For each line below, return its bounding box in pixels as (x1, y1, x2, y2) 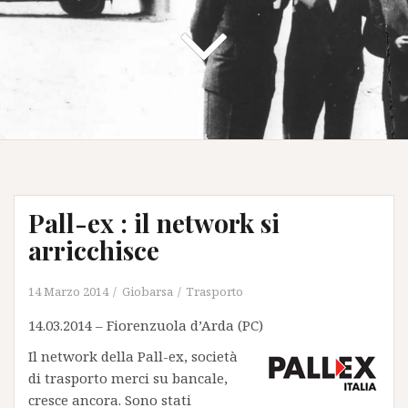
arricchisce (28, 233, 159, 267)
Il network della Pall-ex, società (28, 347, 238, 365)
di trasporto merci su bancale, (28, 369, 228, 387)
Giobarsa (122, 283, 173, 300)
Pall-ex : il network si (28, 206, 280, 240)
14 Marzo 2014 (28, 283, 108, 300)
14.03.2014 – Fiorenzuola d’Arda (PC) (28, 316, 263, 334)
